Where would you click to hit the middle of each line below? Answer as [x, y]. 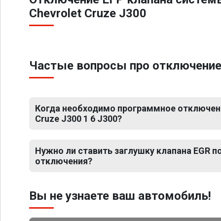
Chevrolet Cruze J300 [88, 13]
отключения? [64, 161]
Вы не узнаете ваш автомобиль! [120, 196]
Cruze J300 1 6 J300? [78, 119]
